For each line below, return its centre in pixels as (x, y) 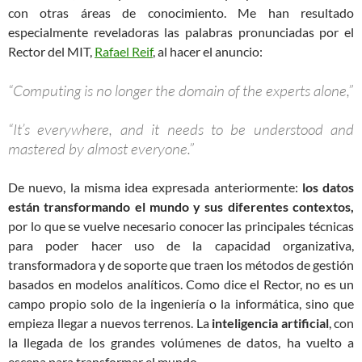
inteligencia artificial (270, 322)
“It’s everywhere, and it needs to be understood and (181, 129)
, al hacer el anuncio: (208, 51)
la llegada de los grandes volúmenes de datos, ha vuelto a (181, 342)
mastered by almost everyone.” (101, 148)
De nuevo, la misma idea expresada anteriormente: (155, 187)
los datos (328, 187)
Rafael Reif (124, 51)
